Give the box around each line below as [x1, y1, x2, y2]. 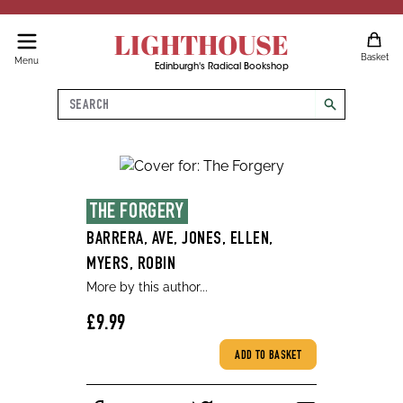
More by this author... [86, 280, 208, 294]
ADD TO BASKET [235, 350, 301, 363]
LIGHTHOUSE [113, 26, 289, 63]
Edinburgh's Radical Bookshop [154, 63, 289, 72]
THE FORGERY [90, 202, 184, 224]
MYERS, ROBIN [86, 256, 175, 274]
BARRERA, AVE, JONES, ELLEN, [86, 231, 273, 249]
